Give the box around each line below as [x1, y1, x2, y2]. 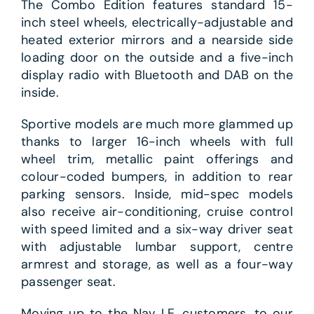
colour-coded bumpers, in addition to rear [20, 168, 294, 186]
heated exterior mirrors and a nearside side [20, 32, 294, 49]
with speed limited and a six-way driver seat [20, 221, 294, 238]
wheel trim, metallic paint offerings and [20, 151, 294, 168]
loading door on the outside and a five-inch [20, 49, 294, 67]
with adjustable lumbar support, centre [20, 238, 294, 256]
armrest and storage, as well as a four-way [20, 256, 294, 273]
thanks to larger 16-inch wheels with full [20, 133, 294, 151]
